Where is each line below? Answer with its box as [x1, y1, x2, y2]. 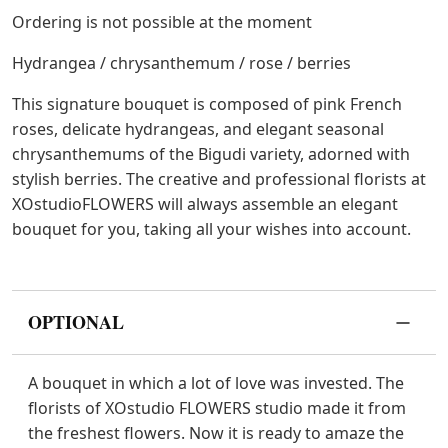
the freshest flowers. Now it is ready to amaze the [28, 422, 404, 445]
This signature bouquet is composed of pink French [12, 93, 402, 116]
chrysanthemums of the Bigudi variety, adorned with [12, 143, 410, 166]
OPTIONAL [28, 309, 124, 336]
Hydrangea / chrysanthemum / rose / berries [12, 52, 351, 75]
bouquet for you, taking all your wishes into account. [12, 218, 415, 241]
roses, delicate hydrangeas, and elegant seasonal [12, 118, 384, 141]
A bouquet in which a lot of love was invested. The [28, 372, 404, 395]
